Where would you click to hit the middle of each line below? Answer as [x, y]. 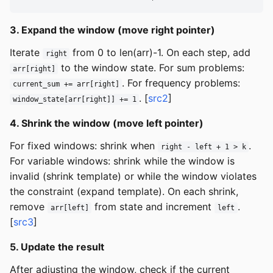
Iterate [26, 52]
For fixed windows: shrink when [84, 145]
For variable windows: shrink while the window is [122, 161]
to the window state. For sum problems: [151, 67]
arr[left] [69, 207]
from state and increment [153, 206]
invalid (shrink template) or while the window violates [133, 176]
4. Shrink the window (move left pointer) [107, 123]
